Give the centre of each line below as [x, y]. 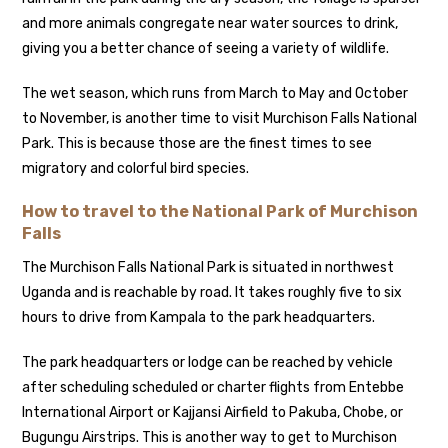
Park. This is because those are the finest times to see [197, 143]
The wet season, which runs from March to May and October [215, 93]
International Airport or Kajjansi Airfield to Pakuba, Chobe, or [213, 412]
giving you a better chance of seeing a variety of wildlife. [206, 48]
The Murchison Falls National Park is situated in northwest [208, 267]
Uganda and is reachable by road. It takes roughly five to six [212, 292]
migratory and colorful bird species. [136, 168]
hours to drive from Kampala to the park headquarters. [199, 317]
